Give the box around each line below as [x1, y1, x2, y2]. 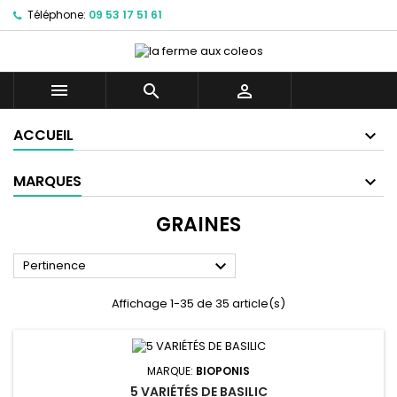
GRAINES [156, 211, 241, 239]
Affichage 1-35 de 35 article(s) [112, 295, 285, 313]
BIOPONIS [196, 362, 250, 378]
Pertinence [23, 257, 86, 275]
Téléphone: [27, 7, 86, 22]
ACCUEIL [13, 125, 74, 146]
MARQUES [13, 171, 82, 192]
